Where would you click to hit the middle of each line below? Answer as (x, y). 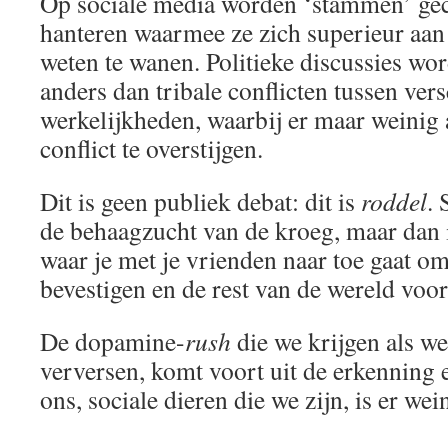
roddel (394, 201)
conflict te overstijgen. (151, 148)
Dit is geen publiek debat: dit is (200, 201)
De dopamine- (112, 341)
